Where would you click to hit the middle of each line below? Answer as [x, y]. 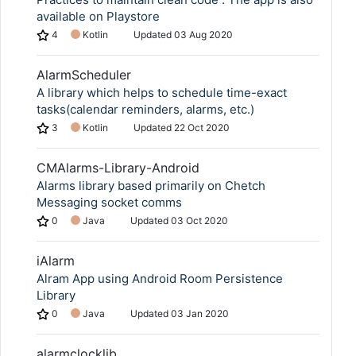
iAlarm [56, 261]
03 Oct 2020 [199, 221]
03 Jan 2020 [200, 313]
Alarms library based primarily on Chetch [151, 186]
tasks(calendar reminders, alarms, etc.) [145, 109]
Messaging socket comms [109, 202]
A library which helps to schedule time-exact [162, 93]
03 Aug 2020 [203, 35]
